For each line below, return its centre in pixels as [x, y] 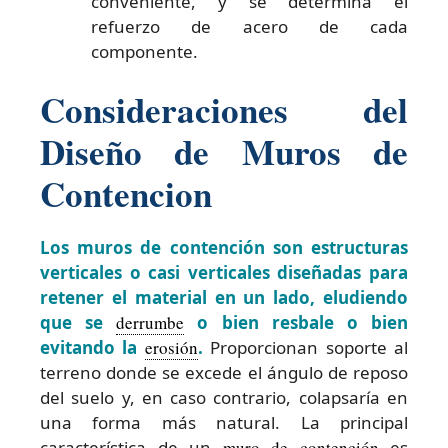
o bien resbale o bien [296, 323]
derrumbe [150, 323]
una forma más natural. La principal [224, 423]
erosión [171, 348]
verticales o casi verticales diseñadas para [224, 273]
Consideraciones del [224, 110]
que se [78, 323]
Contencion [126, 194]
